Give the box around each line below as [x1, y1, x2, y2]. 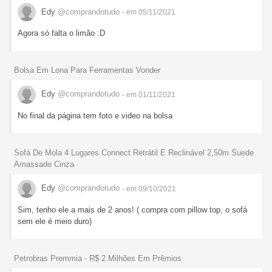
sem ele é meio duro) [18, 216, 92, 226]
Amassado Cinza [14, 159, 74, 169]
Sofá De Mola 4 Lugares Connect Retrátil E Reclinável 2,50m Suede [14, 148, 254, 157]
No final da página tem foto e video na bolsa [18, 110, 172, 120]
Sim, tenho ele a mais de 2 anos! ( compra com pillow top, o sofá [18, 205, 247, 214]
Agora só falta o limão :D [18, 29, 105, 38]
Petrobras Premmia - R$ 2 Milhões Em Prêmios [14, 253, 182, 263]
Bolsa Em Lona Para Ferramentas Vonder [14, 65, 160, 75]
